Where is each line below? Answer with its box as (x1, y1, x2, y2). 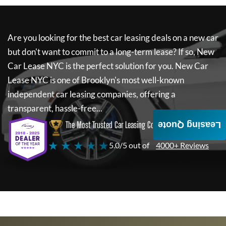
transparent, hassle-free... (8, 103, 102, 114)
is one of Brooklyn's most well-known (48, 75, 184, 85)
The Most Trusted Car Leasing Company (66, 120, 173, 130)
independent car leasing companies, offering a (8, 89, 176, 99)
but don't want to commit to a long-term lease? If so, (8, 46, 195, 57)
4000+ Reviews (156, 140, 209, 150)
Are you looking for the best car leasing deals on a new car (8, 32, 218, 43)
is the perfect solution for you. (64, 61, 175, 71)
